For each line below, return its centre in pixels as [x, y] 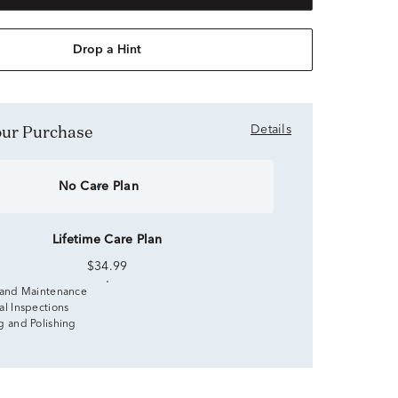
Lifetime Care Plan [107, 240]
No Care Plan [98, 187]
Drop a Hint [107, 50]
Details [271, 130]
